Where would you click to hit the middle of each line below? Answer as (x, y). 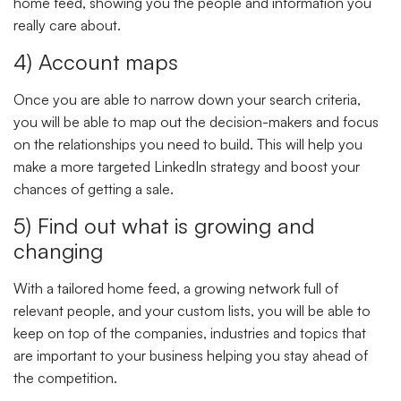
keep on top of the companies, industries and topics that (190, 333)
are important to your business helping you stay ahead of (191, 356)
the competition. (67, 378)
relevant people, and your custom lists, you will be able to (192, 311)
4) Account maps (99, 61)
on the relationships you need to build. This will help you (188, 144)
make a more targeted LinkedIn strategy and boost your (187, 166)
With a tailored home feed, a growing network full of (176, 289)
